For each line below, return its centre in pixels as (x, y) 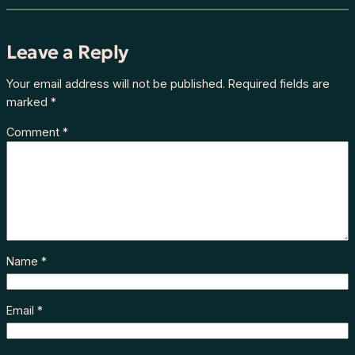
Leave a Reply (67, 52)
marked (29, 102)
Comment (34, 132)
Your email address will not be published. (116, 84)
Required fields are (279, 84)
